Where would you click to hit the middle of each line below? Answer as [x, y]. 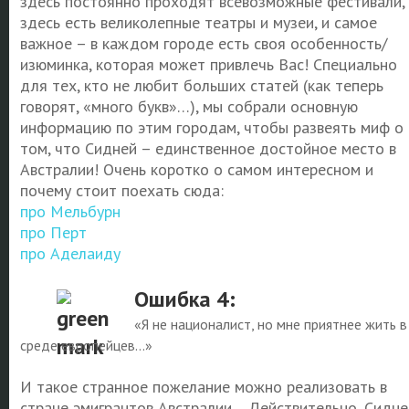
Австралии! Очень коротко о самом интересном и [196, 169]
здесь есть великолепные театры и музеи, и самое [198, 22]
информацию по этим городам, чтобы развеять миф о [211, 127]
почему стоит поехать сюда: [121, 190]
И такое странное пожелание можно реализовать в [203, 387]
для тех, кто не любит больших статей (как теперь [201, 85]
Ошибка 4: [184, 299]
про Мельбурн [70, 211]
